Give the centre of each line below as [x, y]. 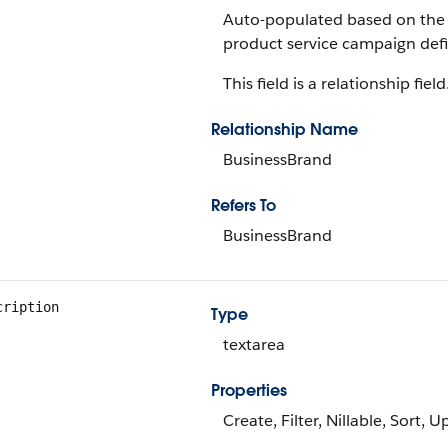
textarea [254, 344]
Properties [249, 390]
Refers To [243, 205]
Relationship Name [284, 129]
